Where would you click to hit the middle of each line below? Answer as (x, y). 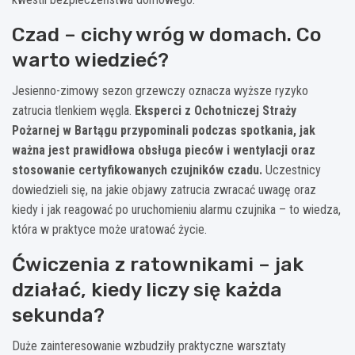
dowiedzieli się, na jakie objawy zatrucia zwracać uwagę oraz (164, 189)
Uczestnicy (292, 170)
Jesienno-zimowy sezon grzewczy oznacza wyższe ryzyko (160, 90)
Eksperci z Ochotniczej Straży (216, 110)
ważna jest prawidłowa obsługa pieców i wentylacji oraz (164, 150)
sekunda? (58, 315)
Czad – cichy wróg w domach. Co (167, 34)
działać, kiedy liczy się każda (147, 289)
